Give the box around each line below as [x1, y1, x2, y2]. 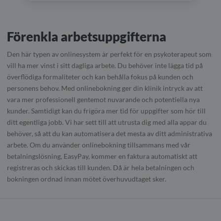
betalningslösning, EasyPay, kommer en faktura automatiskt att [7, 151, 197, 160]
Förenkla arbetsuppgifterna [7, 28, 166, 44]
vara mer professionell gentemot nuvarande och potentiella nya [7, 95, 200, 104]
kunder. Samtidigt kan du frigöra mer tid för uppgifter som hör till [7, 106, 206, 115]
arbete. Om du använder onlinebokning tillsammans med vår [7, 140, 190, 149]
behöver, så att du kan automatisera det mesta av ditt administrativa [7, 129, 212, 138]
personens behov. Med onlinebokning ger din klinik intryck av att [7, 83, 203, 92]
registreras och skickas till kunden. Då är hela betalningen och [7, 163, 194, 172]
